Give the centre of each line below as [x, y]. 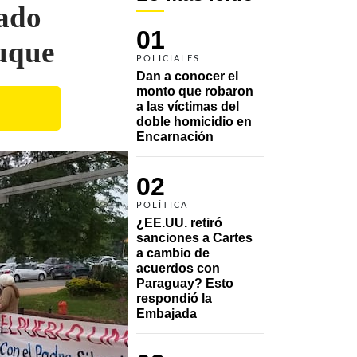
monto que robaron [195, 91]
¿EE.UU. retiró [179, 222]
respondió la [174, 298]
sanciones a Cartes [194, 237]
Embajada [167, 313]
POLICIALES [168, 58]
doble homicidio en [194, 121]
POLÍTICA [162, 205]
